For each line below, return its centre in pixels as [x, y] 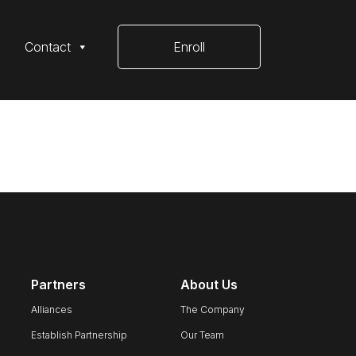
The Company [212, 310]
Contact [48, 47]
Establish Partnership [79, 335]
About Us [209, 284]
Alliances [51, 310]
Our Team [202, 335]
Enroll [189, 47]
